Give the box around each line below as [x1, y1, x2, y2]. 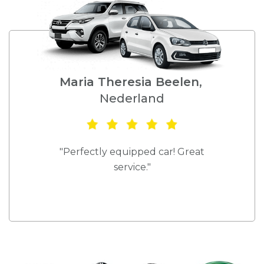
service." [113, 161, 151, 173]
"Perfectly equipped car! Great [60, 146, 205, 157]
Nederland [100, 91, 165, 106]
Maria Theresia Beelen [59, 75, 199, 90]
